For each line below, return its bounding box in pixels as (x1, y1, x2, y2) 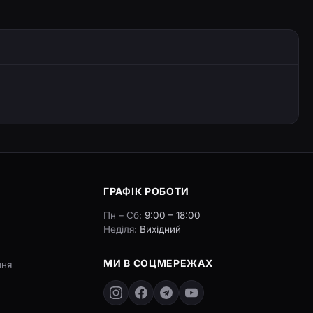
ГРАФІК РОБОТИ (103, 185, 190, 197)
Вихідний (137, 224, 182, 235)
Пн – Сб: (103, 210, 143, 221)
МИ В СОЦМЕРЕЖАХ (103, 257, 213, 269)
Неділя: (103, 224, 138, 235)
